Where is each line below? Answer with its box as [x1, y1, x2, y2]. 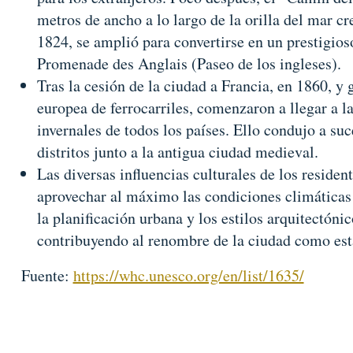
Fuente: [20, 265, 73, 286]
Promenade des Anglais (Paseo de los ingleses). [36, 53, 341, 74]
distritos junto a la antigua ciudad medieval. [36, 141, 318, 162]
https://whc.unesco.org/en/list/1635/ [72, 265, 304, 286]
